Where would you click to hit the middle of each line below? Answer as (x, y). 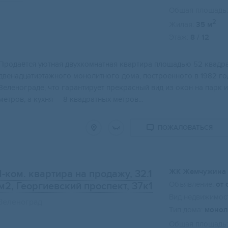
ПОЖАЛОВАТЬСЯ (185, 128)
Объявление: (191, 184)
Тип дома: (186, 210)
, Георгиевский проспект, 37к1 (82, 187)
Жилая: (181, 25)
